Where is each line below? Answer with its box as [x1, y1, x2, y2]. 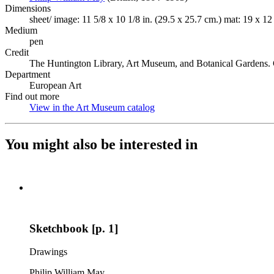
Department [5, 69, 50, 80]
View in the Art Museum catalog [29, 102, 155, 113]
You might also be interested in [5, 136, 198, 152]
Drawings [29, 246, 67, 257]
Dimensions [5, 3, 51, 13]
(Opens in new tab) [155, 102, 229, 113]
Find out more [5, 91, 59, 102]
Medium [5, 25, 37, 35]
